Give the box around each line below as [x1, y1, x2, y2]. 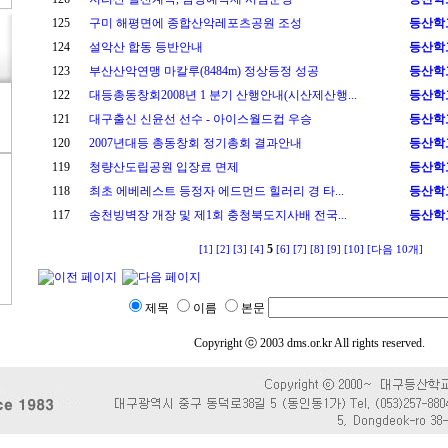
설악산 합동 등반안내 [89, 40, 203, 54]
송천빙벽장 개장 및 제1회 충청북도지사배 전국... [89, 208, 347, 222]
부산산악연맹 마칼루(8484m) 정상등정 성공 [89, 64, 319, 78]
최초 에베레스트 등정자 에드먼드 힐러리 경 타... [89, 184, 344, 198]
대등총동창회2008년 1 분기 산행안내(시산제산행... [89, 88, 357, 102]
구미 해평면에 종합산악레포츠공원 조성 [89, 16, 302, 30]
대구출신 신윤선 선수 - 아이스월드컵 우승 [89, 112, 312, 126]
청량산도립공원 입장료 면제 [89, 160, 239, 174]
